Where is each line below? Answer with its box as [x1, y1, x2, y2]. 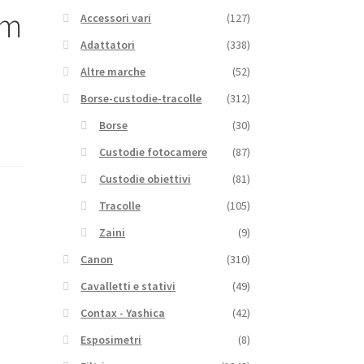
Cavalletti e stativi [80, 278, 176, 293]
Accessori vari [80, 10, 152, 25]
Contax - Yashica [80, 305, 166, 320]
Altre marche [80, 63, 146, 79]
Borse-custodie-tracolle [80, 90, 202, 106]
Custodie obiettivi [98, 171, 191, 186]
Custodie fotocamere [98, 144, 207, 159]
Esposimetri [80, 331, 142, 347]
